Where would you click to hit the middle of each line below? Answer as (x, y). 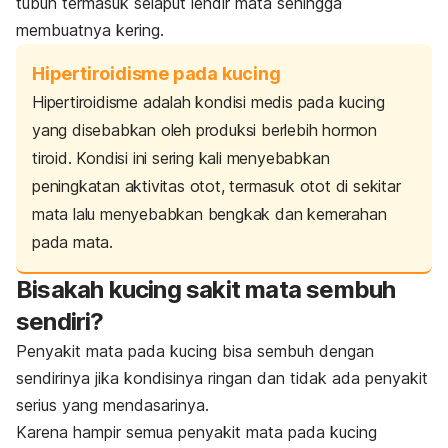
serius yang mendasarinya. (112, 405)
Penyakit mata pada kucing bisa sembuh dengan (195, 351)
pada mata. (73, 242)
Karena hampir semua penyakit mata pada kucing (196, 432)
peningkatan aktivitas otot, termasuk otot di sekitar (216, 186)
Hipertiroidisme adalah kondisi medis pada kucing (208, 102)
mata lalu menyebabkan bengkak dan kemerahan (209, 214)
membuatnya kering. (90, 30)
